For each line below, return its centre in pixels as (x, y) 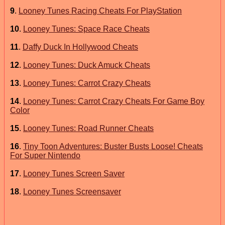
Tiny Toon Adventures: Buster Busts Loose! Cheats (113, 146)
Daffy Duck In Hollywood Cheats (80, 47)
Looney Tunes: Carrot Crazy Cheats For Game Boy (114, 101)
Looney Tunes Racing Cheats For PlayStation (100, 11)
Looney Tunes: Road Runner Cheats (88, 128)
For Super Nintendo (45, 155)
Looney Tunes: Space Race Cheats (86, 29)
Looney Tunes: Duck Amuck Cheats (87, 65)
